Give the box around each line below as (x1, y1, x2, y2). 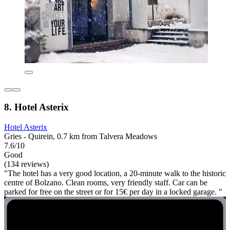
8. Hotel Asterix (4, 101, 69, 112)
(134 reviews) (4, 159, 49, 168)
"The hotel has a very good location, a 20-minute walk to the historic (4, 168, 226, 178)
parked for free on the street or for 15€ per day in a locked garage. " (4, 187, 222, 196)
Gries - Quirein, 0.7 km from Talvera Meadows (4, 131, 157, 141)
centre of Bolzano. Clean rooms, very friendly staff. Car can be (4, 178, 207, 187)
